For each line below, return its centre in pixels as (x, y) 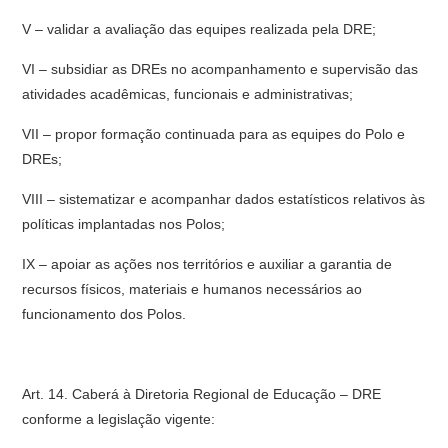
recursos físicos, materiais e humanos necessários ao (192, 289)
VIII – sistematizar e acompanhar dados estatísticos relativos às (224, 199)
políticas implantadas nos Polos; (124, 224)
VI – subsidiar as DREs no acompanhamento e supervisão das (220, 69)
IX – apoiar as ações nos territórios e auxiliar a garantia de (207, 264)
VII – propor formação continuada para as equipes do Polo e (214, 134)
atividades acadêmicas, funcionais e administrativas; (188, 94)
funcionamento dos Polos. (104, 314)
